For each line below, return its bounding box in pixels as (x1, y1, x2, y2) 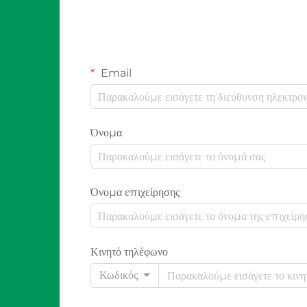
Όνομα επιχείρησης (90, 186, 180, 199)
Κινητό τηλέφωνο (90, 245, 168, 258)
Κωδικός (99, 269, 138, 282)
